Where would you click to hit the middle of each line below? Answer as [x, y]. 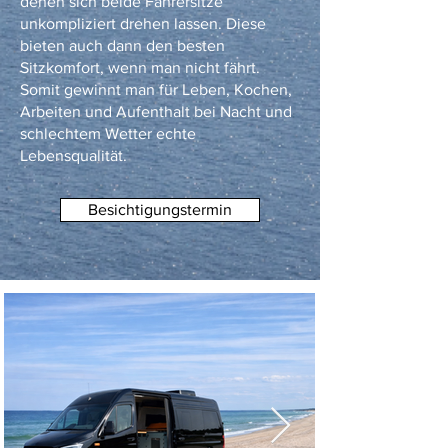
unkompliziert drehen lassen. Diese [143, 23]
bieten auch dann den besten [122, 45]
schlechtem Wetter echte [108, 133]
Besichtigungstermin [160, 209]
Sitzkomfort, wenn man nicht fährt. [140, 67]
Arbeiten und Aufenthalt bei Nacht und [156, 111]
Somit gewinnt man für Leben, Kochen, [156, 89]
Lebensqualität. [73, 155]
